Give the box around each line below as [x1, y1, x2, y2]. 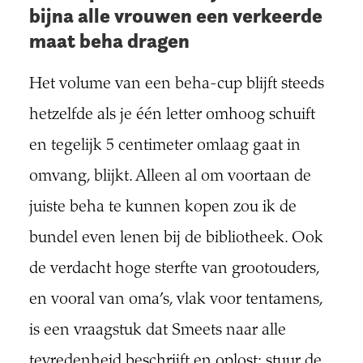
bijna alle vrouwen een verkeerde [28, 3, 322, 29]
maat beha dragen [28, 28, 190, 54]
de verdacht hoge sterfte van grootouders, [28, 261, 319, 279]
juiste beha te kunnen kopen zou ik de [28, 199, 297, 217]
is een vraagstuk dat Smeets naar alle [28, 322, 286, 340]
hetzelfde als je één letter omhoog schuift [28, 107, 315, 125]
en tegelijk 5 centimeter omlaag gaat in [28, 138, 301, 156]
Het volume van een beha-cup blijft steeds [28, 76, 324, 94]
